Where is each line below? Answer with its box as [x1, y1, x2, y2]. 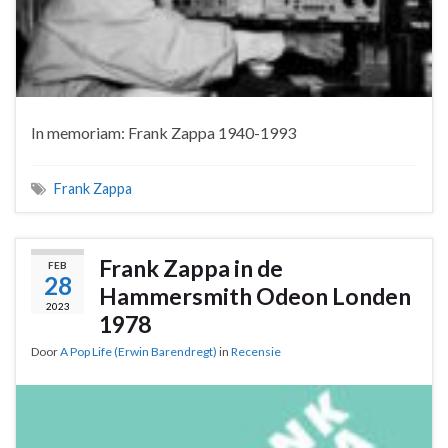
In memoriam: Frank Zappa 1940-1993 [31, 122, 296, 142]
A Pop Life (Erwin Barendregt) [60, 343, 217, 359]
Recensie [231, 343, 281, 359]
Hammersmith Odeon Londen [99, 281, 411, 310]
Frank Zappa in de [99, 253, 283, 282]
